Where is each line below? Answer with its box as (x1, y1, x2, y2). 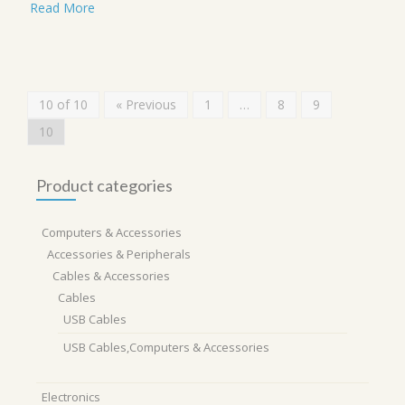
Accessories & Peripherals (47, 246, 191, 263)
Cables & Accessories (52, 268, 170, 285)
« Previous (116, 96, 176, 114)
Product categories (36, 175, 173, 196)
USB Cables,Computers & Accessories (63, 339, 269, 356)
